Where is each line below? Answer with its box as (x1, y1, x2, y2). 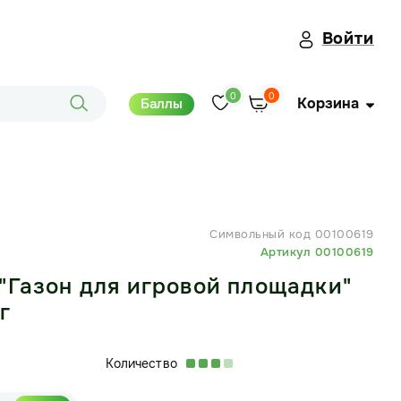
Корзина (297, 94, 359, 113)
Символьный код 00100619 (209, 226, 374, 242)
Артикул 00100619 (260, 244, 374, 260)
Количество (105, 355, 177, 371)
